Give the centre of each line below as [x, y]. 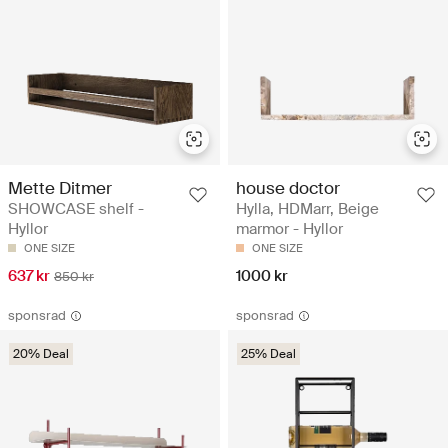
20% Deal [41, 353]
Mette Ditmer [60, 187]
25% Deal [268, 353]
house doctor [288, 187]
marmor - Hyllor [289, 228]
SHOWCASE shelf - [76, 208]
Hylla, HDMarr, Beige [307, 208]
